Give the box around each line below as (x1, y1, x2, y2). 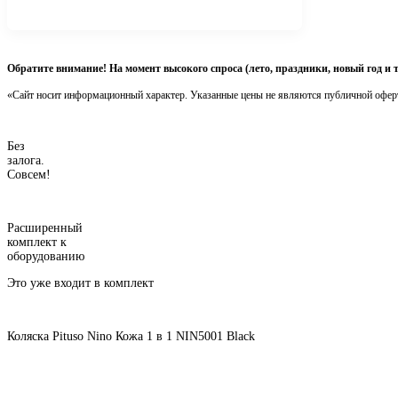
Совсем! (7, 167, 51, 181)
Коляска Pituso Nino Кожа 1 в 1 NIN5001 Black (7, 329, 255, 343)
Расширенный (7, 220, 83, 235)
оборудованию (7, 249, 84, 263)
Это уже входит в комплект (7, 275, 154, 290)
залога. (7, 153, 44, 167)
